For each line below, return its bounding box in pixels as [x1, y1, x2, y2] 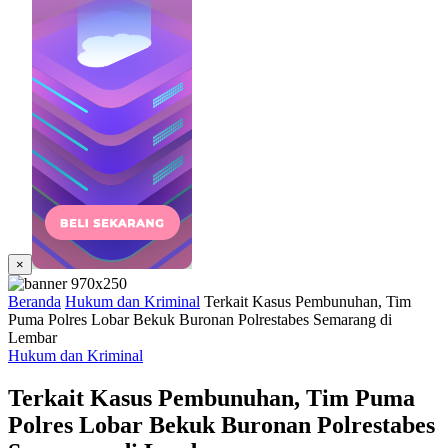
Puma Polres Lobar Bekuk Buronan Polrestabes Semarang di [8, 311, 392, 328]
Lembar [8, 329, 57, 346]
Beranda [8, 293, 61, 310]
